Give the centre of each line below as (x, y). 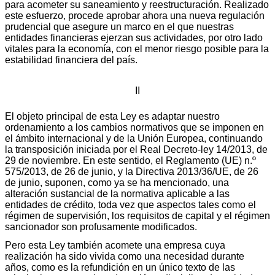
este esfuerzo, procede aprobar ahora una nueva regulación (135, 15)
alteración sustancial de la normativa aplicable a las (117, 193)
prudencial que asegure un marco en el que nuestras (119, 26)
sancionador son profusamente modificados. (101, 227)
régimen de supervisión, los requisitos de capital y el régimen (137, 215)
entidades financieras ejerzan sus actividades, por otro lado (134, 37)
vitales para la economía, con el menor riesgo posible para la (137, 48)
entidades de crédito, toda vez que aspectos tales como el (130, 204)
